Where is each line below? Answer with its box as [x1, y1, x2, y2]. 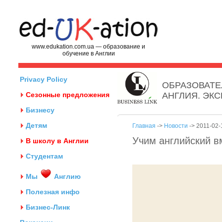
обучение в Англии [62, 50, 115, 57]
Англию [52, 172, 81, 180]
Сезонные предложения [26, 91, 110, 99]
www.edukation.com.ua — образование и [32, 43, 145, 50]
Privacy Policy [20, 75, 67, 83]
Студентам [26, 152, 63, 160]
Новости [164, 122, 188, 129]
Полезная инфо [26, 188, 80, 196]
